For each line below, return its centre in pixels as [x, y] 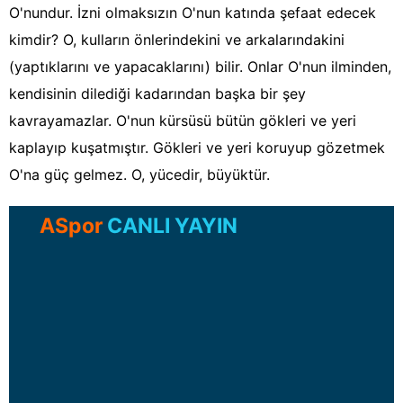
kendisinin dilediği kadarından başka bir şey [157, 94]
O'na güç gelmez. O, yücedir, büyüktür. [139, 175]
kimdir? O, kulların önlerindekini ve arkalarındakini [177, 40]
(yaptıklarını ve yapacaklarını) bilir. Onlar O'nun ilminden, [200, 67]
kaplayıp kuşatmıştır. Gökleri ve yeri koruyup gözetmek [197, 148]
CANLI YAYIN [170, 226]
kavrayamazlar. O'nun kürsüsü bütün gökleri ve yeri [183, 121]
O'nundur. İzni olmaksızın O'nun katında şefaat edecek [193, 13]
